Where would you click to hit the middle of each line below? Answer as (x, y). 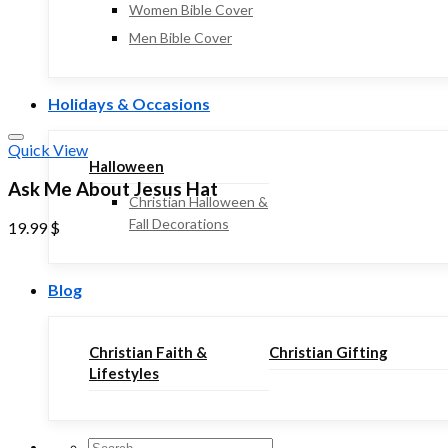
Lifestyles (124, 373)
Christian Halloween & (198, 201)
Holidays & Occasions (129, 103)
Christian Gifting (328, 352)
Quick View (48, 149)
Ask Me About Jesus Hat (113, 188)
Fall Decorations (179, 223)
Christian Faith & (148, 352)
